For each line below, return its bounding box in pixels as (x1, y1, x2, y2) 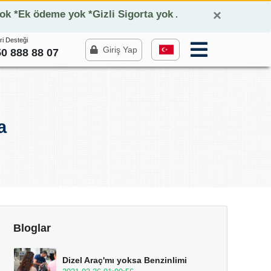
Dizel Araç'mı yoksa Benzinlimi (62, 255, 187, 265)
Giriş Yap (103, 45, 137, 54)
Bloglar (13, 222, 51, 234)
